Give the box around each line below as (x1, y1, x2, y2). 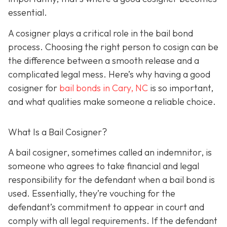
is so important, (148, 82, 213, 94)
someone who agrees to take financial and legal (8, 160, 199, 172)
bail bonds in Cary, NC (59, 82, 148, 94)
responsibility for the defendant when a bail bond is (8, 173, 215, 185)
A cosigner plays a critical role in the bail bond (8, 27, 193, 40)
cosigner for (8, 82, 59, 94)
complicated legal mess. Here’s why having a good (8, 68, 210, 81)
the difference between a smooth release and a (8, 55, 199, 67)
